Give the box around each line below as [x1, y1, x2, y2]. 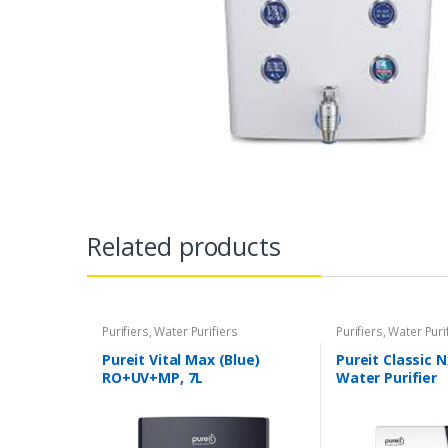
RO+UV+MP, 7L [101, 367, 204, 387]
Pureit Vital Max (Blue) [101, 349, 260, 369]
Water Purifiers [154, 323, 238, 341]
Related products [87, 229, 281, 264]
